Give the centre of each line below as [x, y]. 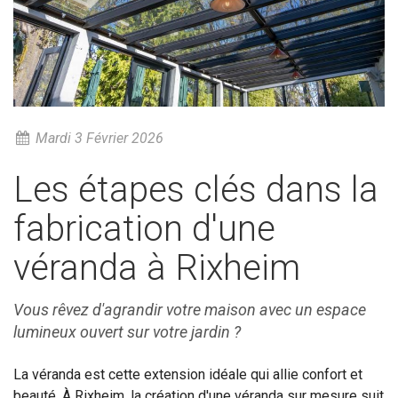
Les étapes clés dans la [196, 189]
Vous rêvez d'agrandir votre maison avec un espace [190, 309]
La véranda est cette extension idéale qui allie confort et [188, 374]
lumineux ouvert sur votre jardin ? [127, 331]
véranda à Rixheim [157, 267]
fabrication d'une [144, 228]
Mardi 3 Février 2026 [97, 138]
